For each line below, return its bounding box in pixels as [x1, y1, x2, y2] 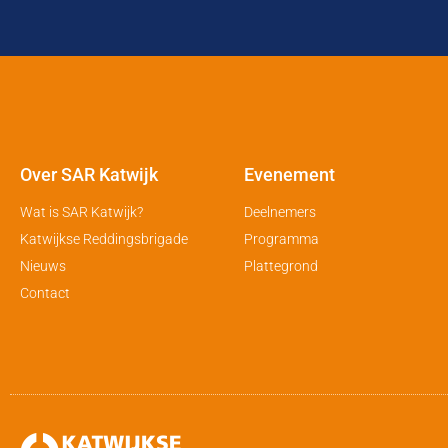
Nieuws [20, 258, 66, 275]
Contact [20, 285, 70, 302]
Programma [244, 231, 320, 248]
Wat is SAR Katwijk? [20, 204, 143, 221]
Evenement [244, 164, 336, 186]
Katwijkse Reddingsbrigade [20, 231, 188, 248]
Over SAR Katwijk [20, 164, 158, 186]
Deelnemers [244, 204, 317, 221]
